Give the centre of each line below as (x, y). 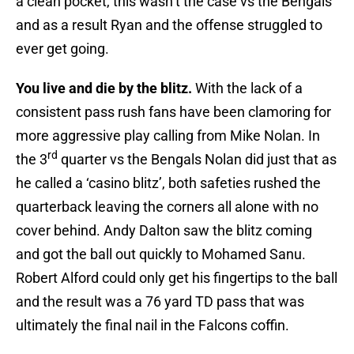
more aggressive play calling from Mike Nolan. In (168, 136)
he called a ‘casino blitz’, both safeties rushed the (168, 183)
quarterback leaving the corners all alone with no (167, 207)
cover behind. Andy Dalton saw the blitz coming (164, 231)
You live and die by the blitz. (105, 88)
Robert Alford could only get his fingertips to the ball (177, 278)
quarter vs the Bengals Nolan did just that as (197, 160)
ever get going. (62, 49)
